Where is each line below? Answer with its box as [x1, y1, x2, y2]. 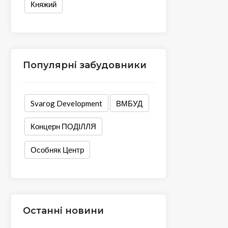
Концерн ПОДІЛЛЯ [30, 122, 96, 131]
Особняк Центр [30, 145, 84, 155]
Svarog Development [30, 98, 102, 108]
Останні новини [22, 205, 104, 217]
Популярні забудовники [22, 60, 147, 71]
